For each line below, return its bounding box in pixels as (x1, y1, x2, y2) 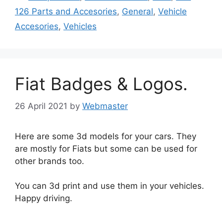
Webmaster (82, 101, 128, 111)
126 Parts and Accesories (15, 6, 117, 16)
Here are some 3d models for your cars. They (15, 131, 196, 141)
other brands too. (15, 156, 84, 166)
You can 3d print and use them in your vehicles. (15, 181, 204, 191)
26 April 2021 (15, 101, 67, 111)
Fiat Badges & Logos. (15, 73, 188, 94)
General (122, 6, 153, 16)
